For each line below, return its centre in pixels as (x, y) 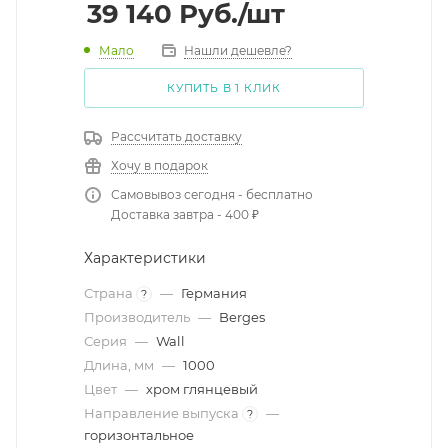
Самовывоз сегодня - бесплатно (212, 194)
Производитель (138, 317)
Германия (214, 293)
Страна (110, 293)
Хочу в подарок (159, 165)
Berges (242, 317)
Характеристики (145, 258)
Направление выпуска (163, 413)
